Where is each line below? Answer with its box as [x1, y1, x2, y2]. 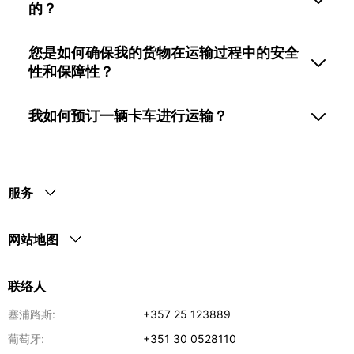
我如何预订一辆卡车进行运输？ [28, 107, 228, 124]
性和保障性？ [28, 62, 114, 80]
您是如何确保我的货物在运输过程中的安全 [28, 43, 299, 61]
